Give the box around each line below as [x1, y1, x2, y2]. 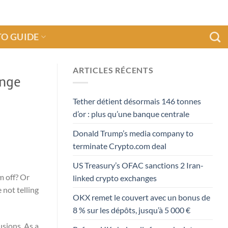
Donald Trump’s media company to [73, 128, 193, 138]
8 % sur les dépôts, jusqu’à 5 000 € [73, 205, 190, 215]
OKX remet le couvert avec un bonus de [73, 192, 210, 202]
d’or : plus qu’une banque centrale [73, 108, 189, 119]
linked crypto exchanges [73, 173, 157, 183]
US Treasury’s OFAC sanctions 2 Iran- [73, 160, 204, 170]
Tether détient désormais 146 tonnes [73, 96, 201, 106]
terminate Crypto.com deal [73, 140, 166, 151]
